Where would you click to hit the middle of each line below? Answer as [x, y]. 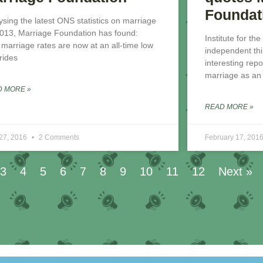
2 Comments [59, 138]
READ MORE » [229, 107]
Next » [235, 172]
